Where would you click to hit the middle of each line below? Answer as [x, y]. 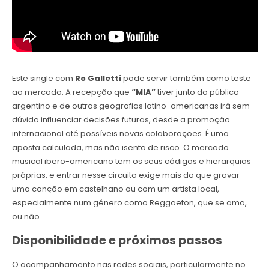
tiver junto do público [197, 92]
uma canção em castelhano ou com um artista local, [115, 189]
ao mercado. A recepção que [71, 92]
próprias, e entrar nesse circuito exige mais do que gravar [125, 175]
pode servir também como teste [187, 78]
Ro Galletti [99, 78]
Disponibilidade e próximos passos [117, 240]
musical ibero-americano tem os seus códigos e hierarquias [131, 161]
